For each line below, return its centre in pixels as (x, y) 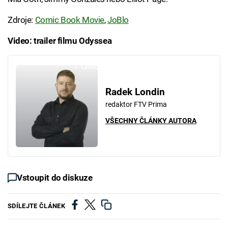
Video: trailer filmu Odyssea (60, 40)
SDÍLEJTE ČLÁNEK (36, 206)
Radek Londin (135, 92)
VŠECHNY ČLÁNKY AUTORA (151, 121)
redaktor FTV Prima (136, 104)
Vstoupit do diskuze (55, 178)
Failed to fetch (114, 65)
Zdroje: (21, 20)
